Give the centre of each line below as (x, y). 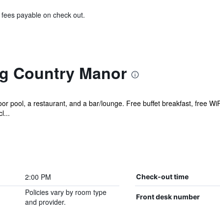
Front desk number (168, 197)
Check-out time (162, 177)
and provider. (45, 202)
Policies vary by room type (66, 192)
